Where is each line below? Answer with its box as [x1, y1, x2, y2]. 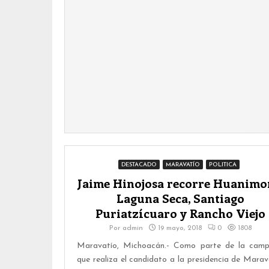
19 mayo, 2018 [157, 224, 202, 232]
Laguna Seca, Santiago [116, 189, 244, 206]
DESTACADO [121, 162, 157, 169]
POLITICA [208, 162, 237, 169]
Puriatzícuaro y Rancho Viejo [95, 204, 265, 221]
